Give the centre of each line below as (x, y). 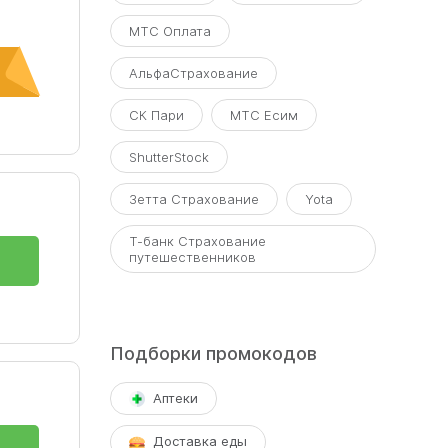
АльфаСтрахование (193, 73)
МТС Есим (263, 115)
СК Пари (156, 115)
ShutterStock (168, 157)
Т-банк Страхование (197, 241)
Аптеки (175, 398)
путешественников (192, 257)
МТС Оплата (169, 31)
